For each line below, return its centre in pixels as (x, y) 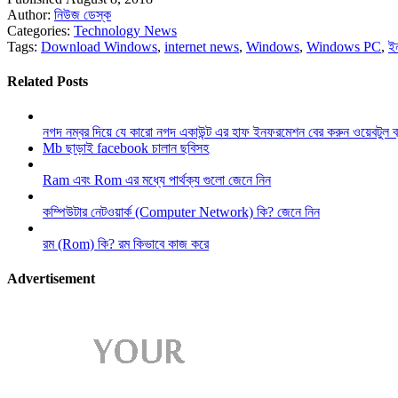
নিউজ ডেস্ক (83, 14)
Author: (31, 14)
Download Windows (99, 46)
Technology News (125, 30)
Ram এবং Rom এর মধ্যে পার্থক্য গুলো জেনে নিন (157, 180)
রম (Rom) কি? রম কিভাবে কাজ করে (126, 244)
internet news (202, 46)
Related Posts (48, 81)
